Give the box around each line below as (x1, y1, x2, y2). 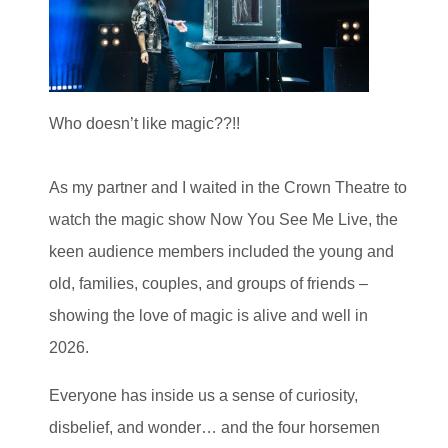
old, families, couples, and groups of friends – (49, 274, 368, 292)
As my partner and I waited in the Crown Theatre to (49, 178, 407, 196)
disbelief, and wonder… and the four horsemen (49, 418, 380, 436)
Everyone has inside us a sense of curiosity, (49, 386, 358, 404)
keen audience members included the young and (49, 242, 394, 260)
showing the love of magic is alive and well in (49, 306, 368, 324)
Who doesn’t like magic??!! (49, 114, 240, 132)
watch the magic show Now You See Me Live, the (49, 210, 398, 228)
